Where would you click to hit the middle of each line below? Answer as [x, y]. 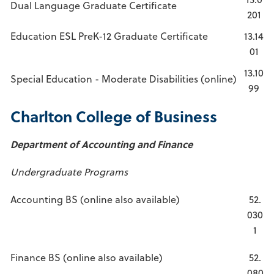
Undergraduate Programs [69, 172]
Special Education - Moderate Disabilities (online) [124, 79]
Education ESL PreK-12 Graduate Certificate [109, 36]
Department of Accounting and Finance [102, 144]
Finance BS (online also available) [87, 257]
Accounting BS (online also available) [95, 199]
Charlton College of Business [114, 116]
